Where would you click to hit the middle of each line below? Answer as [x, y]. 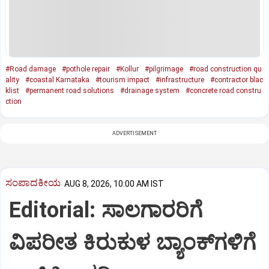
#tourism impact [122, 80]
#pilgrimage [164, 69]
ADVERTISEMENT [134, 133]
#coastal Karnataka [57, 80]
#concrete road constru [223, 90]
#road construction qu [225, 69]
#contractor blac [237, 80]
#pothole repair [86, 69]
